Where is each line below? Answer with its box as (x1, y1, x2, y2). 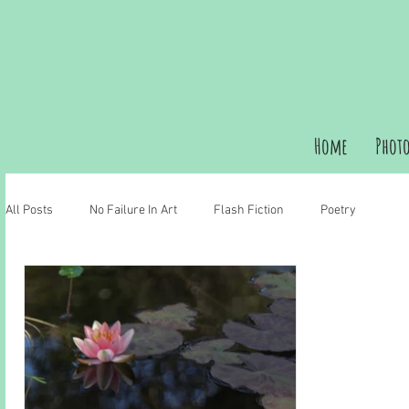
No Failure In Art (89, 202, 177, 218)
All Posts (5, 202, 53, 218)
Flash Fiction (214, 202, 284, 218)
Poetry (320, 202, 356, 218)
